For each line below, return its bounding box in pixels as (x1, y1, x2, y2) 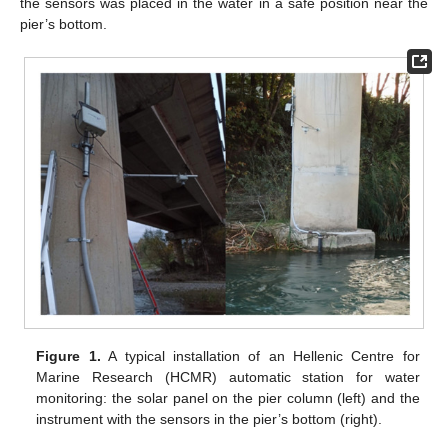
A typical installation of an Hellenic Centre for (100, 347, 420, 364)
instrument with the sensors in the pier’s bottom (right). (36, 410, 383, 427)
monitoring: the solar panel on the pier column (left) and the (36, 389, 420, 406)
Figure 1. (36, 347, 101, 364)
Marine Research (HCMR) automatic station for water (36, 368, 420, 385)
